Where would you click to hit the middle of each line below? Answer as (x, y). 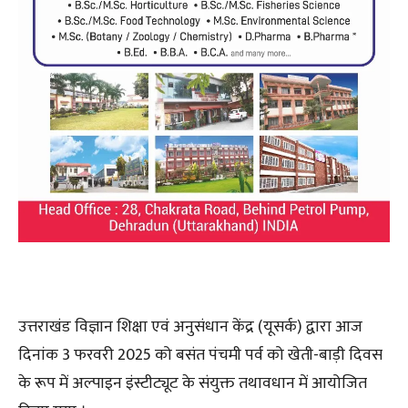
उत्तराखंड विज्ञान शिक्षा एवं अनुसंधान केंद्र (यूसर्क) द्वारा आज (190, 327)
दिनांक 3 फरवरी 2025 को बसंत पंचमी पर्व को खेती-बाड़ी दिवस (200, 356)
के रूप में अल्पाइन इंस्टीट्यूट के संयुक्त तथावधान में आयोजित (193, 384)
